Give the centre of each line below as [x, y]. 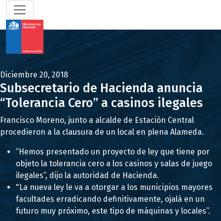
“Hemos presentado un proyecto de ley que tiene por [113, 152]
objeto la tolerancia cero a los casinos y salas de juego [114, 164]
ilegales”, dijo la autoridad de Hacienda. [87, 175]
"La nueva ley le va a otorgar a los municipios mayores [114, 187]
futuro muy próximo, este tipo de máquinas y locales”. [113, 211]
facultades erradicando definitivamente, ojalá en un [110, 199]
